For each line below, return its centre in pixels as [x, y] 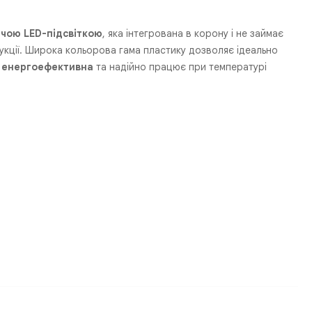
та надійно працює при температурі [180, 67]
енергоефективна [48, 67]
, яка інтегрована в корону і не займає [193, 33]
